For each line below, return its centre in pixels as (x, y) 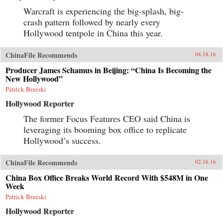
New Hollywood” (34, 78)
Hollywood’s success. (62, 140)
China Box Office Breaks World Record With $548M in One (107, 177)
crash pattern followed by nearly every (92, 22)
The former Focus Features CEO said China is (107, 118)
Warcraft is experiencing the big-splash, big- (104, 11)
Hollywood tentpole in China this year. (93, 33)
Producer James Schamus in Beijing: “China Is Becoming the (109, 70)
